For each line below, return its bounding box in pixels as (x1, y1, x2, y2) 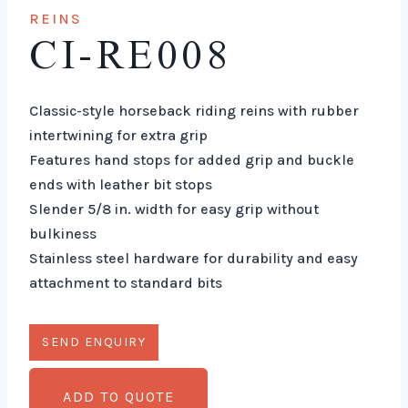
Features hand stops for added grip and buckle (29, 151, 354, 168)
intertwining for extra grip (29, 127, 208, 144)
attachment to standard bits (29, 274, 222, 291)
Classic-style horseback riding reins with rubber (29, 102, 359, 119)
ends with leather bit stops (29, 176, 212, 193)
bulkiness (29, 225, 97, 242)
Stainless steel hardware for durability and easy (29, 250, 358, 267)
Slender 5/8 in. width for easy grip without (29, 200, 319, 218)
